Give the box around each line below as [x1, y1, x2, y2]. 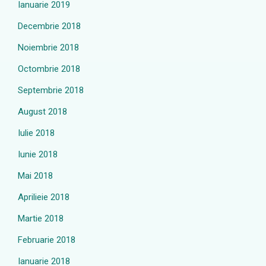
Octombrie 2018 [18, 64, 80, 74]
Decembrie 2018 [18, 21, 81, 31]
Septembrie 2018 [18, 85, 84, 96]
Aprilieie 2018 [18, 192, 69, 202]
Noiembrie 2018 [18, 42, 79, 53]
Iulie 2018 [18, 128, 55, 138]
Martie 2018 [18, 213, 64, 224]
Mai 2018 [18, 170, 53, 181]
